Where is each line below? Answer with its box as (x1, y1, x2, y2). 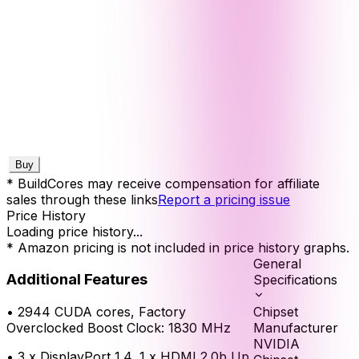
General (253, 255, 301, 272)
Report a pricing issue (158, 191, 290, 208)
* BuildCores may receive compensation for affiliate (6, 175, 320, 192)
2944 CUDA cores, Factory (18, 303, 186, 320)
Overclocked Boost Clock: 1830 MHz (6, 319, 231, 336)
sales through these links (6, 191, 158, 208)
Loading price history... (6, 223, 143, 240)
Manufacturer (253, 319, 338, 336)
